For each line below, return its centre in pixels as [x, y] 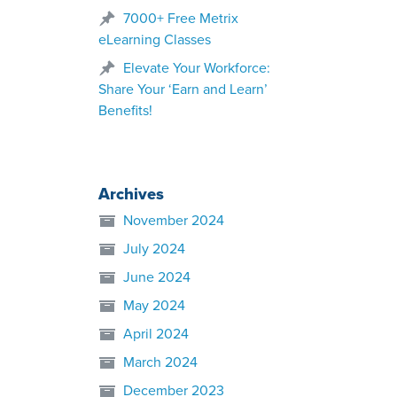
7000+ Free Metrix [181, 19]
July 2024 [154, 249]
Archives [131, 194]
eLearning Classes [155, 40]
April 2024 [156, 334]
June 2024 [157, 277]
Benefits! [125, 111]
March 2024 [160, 362]
